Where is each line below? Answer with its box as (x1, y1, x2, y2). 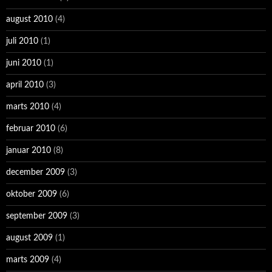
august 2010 (6, 15, 53, 24)
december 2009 (6, 168, 65, 177)
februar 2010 (6, 124, 55, 134)
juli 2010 (6, 37, 38, 46)
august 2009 (6, 234, 53, 243)
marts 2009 (6, 256, 49, 265)
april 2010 (6, 81, 44, 90)
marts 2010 (6, 103, 49, 112)
